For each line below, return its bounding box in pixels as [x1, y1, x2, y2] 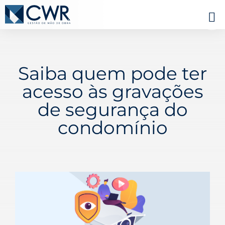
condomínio [57, 117, 168, 139]
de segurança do [37, 98, 188, 121]
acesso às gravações [22, 80, 203, 102]
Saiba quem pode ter [18, 62, 207, 84]
